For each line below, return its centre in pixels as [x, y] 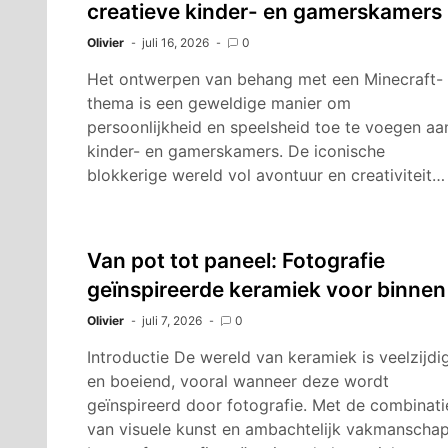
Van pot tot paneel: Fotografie [236, 260]
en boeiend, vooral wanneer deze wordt [238, 381]
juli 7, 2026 [172, 320]
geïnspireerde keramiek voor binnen [266, 289]
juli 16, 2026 [175, 42]
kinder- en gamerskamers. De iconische [236, 151]
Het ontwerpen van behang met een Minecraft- [265, 79]
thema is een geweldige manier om [219, 103]
